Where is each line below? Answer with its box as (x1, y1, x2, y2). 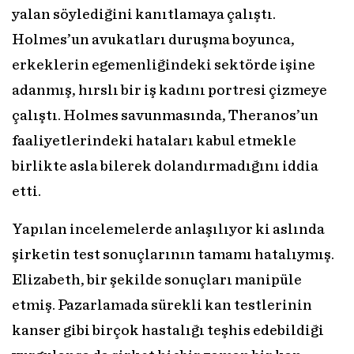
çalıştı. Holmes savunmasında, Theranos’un (12, 108, 318, 124)
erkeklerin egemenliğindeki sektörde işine (12, 58, 315, 73)
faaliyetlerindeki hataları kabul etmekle (12, 134, 296, 149)
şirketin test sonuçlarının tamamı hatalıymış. (12, 247, 334, 263)
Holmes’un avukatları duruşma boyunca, (12, 32, 295, 48)
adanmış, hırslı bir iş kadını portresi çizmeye (12, 83, 327, 99)
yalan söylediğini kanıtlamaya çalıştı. (12, 7, 276, 23)
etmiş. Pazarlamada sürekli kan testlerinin (12, 298, 312, 314)
